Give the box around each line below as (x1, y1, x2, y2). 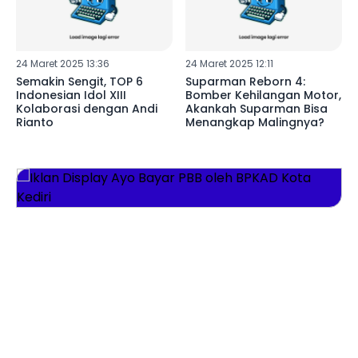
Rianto (16, 114, 54, 131)
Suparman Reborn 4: (185, 74, 305, 90)
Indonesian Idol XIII (16, 87, 126, 104)
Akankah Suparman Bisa (185, 101, 328, 117)
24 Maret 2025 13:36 (16, 57, 109, 71)
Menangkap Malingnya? (185, 114, 324, 131)
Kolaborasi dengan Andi (16, 101, 157, 117)
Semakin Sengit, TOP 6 (16, 74, 143, 90)
